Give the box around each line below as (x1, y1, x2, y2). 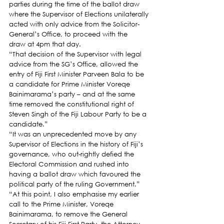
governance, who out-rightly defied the (9, 150, 136, 158)
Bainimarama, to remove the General (9, 210, 129, 218)
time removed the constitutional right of (9, 100, 136, 108)
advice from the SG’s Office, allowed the (9, 60, 140, 68)
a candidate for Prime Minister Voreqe (9, 80, 132, 88)
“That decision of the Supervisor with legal (9, 50, 143, 58)
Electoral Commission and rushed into (9, 160, 131, 168)
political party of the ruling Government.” (9, 180, 139, 188)
